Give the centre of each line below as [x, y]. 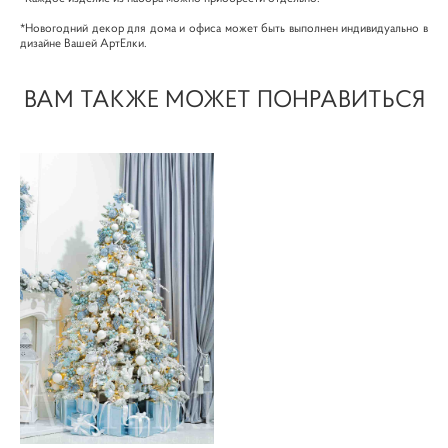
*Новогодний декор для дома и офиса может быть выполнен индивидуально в [224, 27]
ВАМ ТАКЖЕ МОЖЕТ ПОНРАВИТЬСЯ [224, 99]
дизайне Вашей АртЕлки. [85, 42]
